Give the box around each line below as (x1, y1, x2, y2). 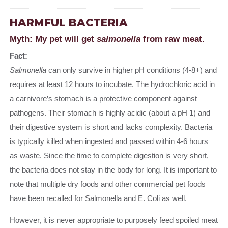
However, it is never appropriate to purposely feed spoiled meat (10, 216, 218, 225)
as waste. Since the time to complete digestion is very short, (10, 151, 209, 160)
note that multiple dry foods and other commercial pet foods (10, 180, 206, 189)
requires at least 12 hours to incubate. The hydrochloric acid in (10, 80, 215, 89)
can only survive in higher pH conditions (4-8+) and (46, 66, 217, 75)
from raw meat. (140, 34, 205, 44)
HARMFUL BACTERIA (10, 16, 128, 30)
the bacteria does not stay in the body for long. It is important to (10, 165, 217, 175)
